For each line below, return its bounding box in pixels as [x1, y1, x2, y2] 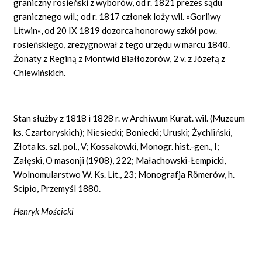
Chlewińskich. [13, 67, 66, 78]
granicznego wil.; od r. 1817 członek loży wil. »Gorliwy [13, 11, 222, 22]
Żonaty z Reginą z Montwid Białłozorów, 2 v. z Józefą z [13, 53, 226, 64]
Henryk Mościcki [13, 205, 74, 216]
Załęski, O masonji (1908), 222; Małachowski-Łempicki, [13, 154, 226, 166]
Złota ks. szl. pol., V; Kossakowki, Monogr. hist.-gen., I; [13, 140, 220, 151]
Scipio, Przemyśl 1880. [13, 182, 101, 194]
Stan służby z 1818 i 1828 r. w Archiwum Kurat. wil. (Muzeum [13, 112, 246, 123]
